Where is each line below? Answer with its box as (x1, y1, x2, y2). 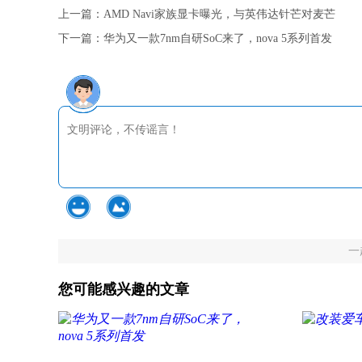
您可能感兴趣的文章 (58, 281, 189, 297)
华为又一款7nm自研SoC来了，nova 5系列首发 (103, 32, 332, 44)
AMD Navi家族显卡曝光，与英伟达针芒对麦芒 (103, 8, 335, 20)
